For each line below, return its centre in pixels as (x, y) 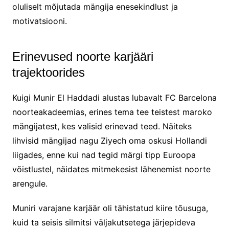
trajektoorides (48, 73)
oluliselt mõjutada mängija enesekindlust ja (95, 7)
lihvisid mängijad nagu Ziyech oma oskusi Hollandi (109, 141)
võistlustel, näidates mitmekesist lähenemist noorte (111, 169)
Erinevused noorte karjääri (83, 57)
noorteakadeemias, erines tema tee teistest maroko (112, 112)
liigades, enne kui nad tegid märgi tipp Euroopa (104, 155)
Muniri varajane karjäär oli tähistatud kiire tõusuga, (110, 208)
